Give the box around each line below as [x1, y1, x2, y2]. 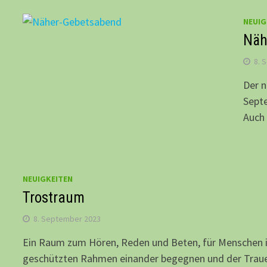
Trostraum [23, 189, 85, 207]
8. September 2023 [33, 213, 101, 225]
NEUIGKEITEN [23, 173, 73, 185]
